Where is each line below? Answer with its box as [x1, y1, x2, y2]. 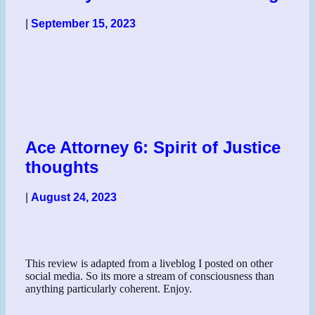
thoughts [25, 157, 99, 177]
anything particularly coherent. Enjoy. [25, 282, 193, 295]
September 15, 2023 [31, 18, 136, 30]
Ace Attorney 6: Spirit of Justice [25, 138, 281, 157]
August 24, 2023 [31, 191, 117, 204]
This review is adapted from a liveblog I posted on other [25, 257, 274, 269]
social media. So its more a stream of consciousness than [25, 269, 275, 282]
